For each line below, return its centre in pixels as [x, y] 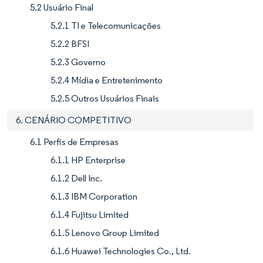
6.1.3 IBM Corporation [94, 197]
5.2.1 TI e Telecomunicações [106, 26]
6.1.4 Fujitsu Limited [90, 215]
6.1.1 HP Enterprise [88, 160]
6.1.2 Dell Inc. [76, 178]
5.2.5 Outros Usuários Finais [105, 99]
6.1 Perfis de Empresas [74, 142]
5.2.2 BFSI [70, 44]
